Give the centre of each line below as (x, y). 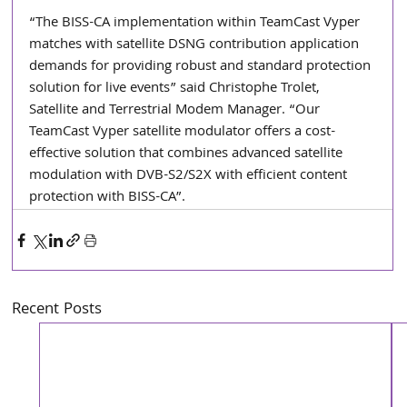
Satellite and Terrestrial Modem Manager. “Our (177, 111)
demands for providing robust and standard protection (202, 68)
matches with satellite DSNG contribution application (196, 46)
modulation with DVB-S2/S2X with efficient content (190, 177)
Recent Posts (57, 311)
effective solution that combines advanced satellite (188, 155)
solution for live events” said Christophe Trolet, (177, 89)
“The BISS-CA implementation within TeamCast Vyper (197, 24)
